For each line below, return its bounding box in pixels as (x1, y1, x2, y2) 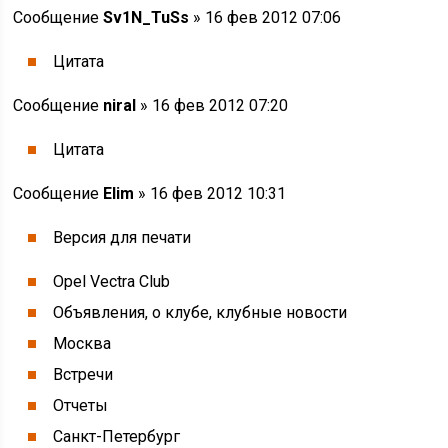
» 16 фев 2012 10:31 (134, 184, 287, 203)
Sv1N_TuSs (103, 8, 190, 27)
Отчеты (53, 396, 109, 415)
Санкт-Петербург (53, 427, 181, 446)
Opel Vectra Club (53, 272, 171, 291)
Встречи (53, 365, 114, 384)
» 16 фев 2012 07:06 (189, 8, 342, 27)
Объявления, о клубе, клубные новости (53, 303, 348, 322)
